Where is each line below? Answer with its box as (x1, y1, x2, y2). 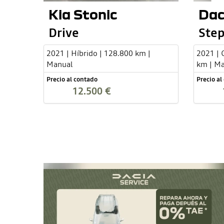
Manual (46, 58, 72, 70)
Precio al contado (46, 75, 97, 84)
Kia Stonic (48, 6, 117, 22)
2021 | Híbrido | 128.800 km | (46, 47, 150, 59)
